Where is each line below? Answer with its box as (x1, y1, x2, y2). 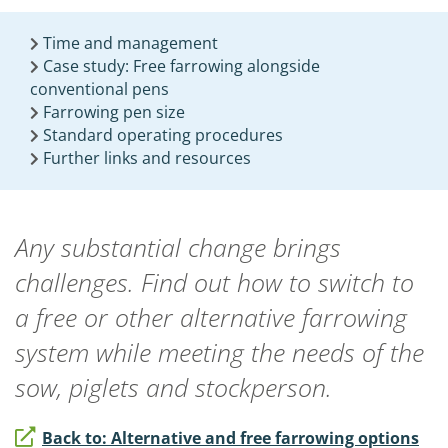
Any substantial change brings (15, 230, 341, 264)
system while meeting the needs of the (15, 335, 424, 369)
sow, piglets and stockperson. (15, 370, 332, 404)
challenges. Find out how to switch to (15, 265, 414, 299)
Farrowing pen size (43, 101, 185, 123)
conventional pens (30, 78, 169, 100)
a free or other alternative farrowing (15, 300, 407, 334)
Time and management (43, 32, 218, 54)
